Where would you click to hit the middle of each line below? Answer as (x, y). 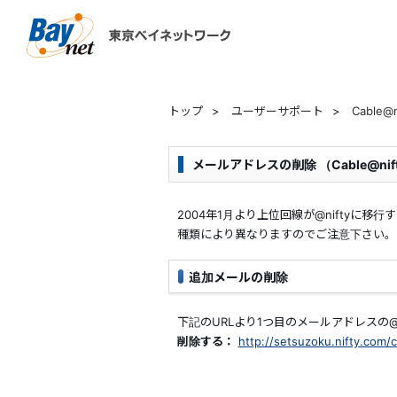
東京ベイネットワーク (301, 25)
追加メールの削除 (238, 277)
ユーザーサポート (277, 111)
